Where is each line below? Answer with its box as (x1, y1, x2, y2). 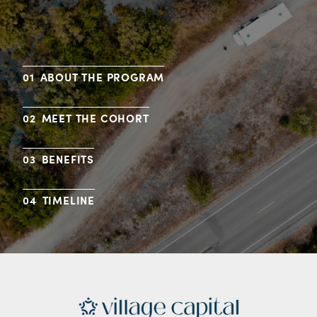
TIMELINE (42, 192, 96, 208)
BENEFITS (41, 151, 95, 167)
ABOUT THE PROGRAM (40, 69, 165, 85)
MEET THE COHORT (41, 110, 149, 126)
